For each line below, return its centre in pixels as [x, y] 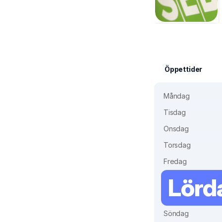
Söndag [176, 214]
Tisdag [175, 112]
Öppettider [184, 69]
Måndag [177, 96]
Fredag [175, 162]
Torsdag [177, 145]
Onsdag [176, 129]
